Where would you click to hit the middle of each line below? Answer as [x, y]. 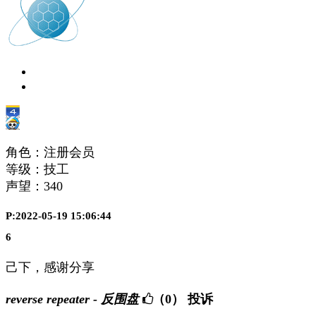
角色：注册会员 [50, 152]
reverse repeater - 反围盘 [72, 299]
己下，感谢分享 [50, 268]
